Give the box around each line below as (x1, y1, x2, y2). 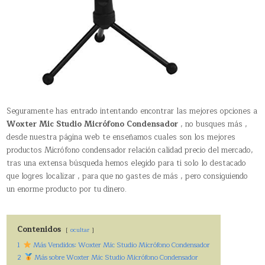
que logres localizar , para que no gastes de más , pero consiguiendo (7, 169, 248, 183)
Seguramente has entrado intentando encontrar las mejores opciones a (7, 104, 258, 118)
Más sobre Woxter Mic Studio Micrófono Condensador (32, 251, 198, 263)
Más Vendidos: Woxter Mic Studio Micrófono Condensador (31, 239, 210, 251)
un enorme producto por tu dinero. (7, 182, 127, 196)
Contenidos (17, 222, 62, 236)
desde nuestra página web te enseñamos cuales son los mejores (7, 130, 236, 144)
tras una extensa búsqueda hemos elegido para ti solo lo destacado (7, 156, 247, 170)
